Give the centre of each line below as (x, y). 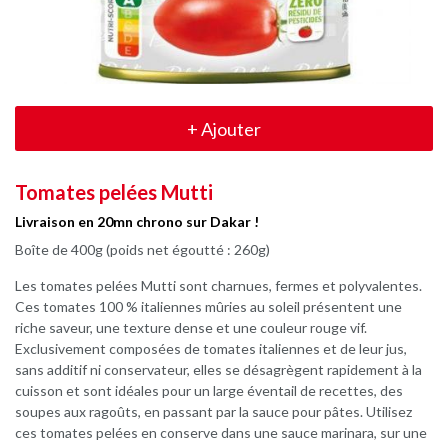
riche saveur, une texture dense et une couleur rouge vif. (191, 327)
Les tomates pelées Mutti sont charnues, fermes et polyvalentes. (218, 285)
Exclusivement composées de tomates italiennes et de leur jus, (211, 348)
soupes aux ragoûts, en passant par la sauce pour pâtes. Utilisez (213, 411)
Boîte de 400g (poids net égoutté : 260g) (142, 249)
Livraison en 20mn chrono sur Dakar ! (137, 221)
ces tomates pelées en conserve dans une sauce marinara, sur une (221, 432)
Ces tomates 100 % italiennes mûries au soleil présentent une (208, 306)
